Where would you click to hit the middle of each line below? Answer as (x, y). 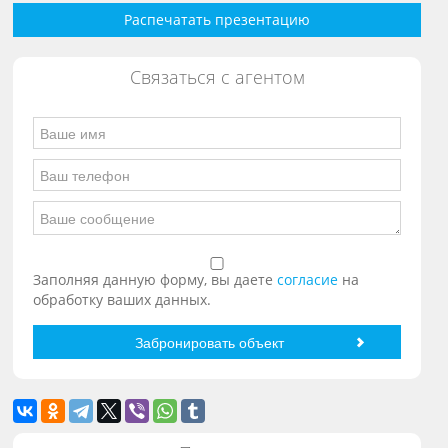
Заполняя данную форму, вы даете (155, 280)
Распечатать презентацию (217, 20)
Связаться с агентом (217, 77)
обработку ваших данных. (122, 300)
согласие (310, 280)
